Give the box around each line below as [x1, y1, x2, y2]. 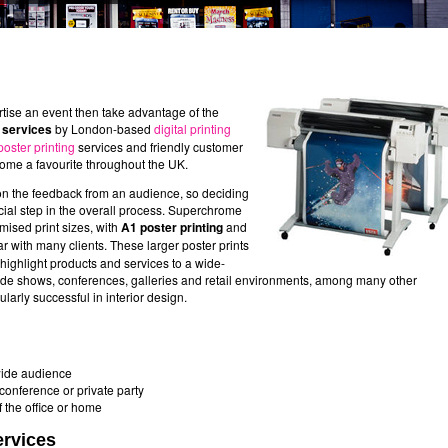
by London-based [52, 120, 154, 137]
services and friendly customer [75, 138, 243, 155]
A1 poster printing [121, 218, 223, 236]
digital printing [154, 120, 231, 137]
